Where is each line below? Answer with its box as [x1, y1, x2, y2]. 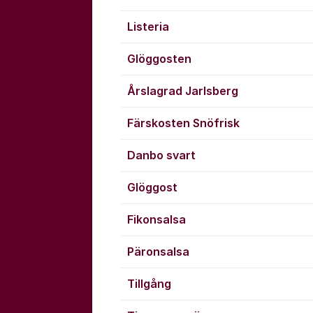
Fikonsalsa [127, 212, 186, 226]
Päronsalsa [127, 245, 189, 259]
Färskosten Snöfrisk [127, 116, 240, 130]
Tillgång [127, 277, 171, 291]
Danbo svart [127, 148, 196, 162]
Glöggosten [127, 52, 191, 66]
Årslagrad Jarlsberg [127, 84, 238, 98]
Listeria [127, 20, 169, 34]
